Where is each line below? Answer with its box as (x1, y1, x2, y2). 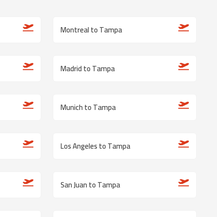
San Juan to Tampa (61, 178, 120, 192)
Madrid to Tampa (61, 62, 115, 76)
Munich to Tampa (61, 100, 116, 114)
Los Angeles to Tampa (61, 139, 130, 153)
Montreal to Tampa (61, 23, 122, 37)
